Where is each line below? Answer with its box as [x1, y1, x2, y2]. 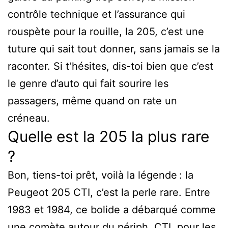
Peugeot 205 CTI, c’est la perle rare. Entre [8, 186, 210, 198]
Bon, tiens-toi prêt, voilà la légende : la [8, 168, 193, 181]
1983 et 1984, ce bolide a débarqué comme [8, 203, 216, 216]
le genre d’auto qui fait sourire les [8, 77, 168, 90]
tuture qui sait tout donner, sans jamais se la [8, 42, 220, 55]
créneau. [8, 111, 50, 124]
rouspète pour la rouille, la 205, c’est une [8, 25, 204, 38]
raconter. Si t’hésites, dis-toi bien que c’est [8, 60, 213, 72]
